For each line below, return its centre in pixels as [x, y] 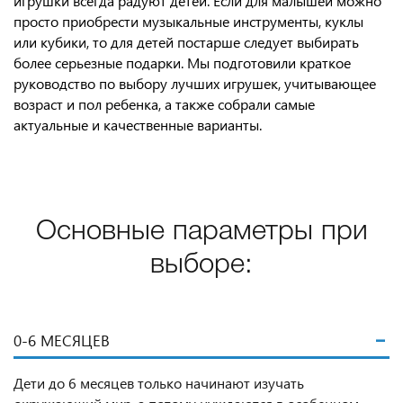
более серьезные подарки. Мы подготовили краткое [182, 63]
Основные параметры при [201, 232]
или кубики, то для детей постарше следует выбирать [186, 42]
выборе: [201, 265]
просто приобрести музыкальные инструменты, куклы [188, 21]
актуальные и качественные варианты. [138, 125]
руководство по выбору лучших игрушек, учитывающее [195, 83]
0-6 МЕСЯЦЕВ [62, 340]
